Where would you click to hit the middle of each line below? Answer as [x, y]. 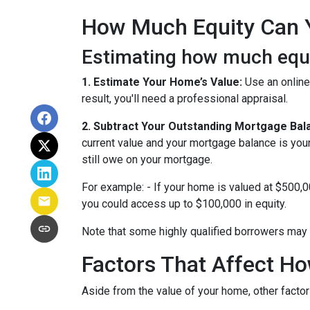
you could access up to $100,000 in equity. [184, 204]
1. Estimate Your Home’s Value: [162, 82]
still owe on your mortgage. [148, 160]
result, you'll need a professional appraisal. [185, 99]
